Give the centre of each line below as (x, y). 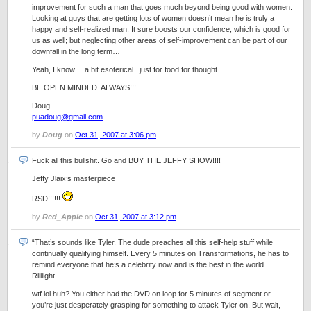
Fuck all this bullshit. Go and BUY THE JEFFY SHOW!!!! (126, 160)
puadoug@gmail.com (67, 117)
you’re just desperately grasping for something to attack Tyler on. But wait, (156, 305)
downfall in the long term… (76, 51)
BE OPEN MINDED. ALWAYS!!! (84, 87)
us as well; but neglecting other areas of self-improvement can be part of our (160, 40)
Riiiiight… (47, 276)
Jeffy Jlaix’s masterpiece (74, 178)
